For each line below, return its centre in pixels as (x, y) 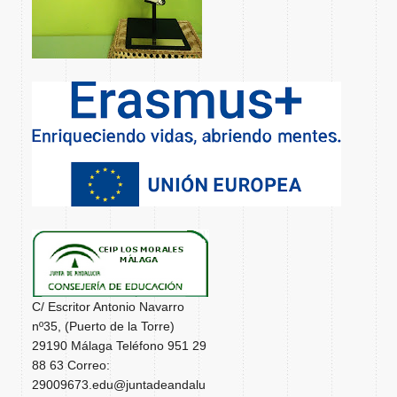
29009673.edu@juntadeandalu (119, 385)
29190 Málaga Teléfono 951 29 (119, 346)
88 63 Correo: (71, 365)
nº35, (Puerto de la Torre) (103, 326)
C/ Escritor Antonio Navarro (108, 307)
